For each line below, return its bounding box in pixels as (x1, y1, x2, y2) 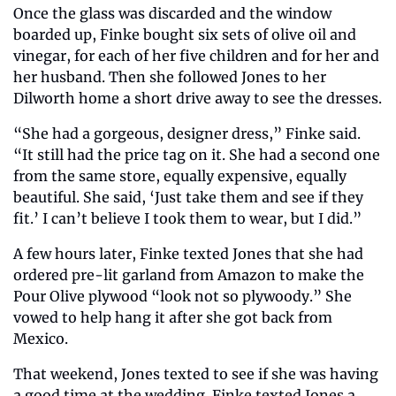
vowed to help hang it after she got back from (13, 308, 332, 326)
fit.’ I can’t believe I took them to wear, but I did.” (13, 209, 362, 227)
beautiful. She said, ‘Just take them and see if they (13, 187, 363, 206)
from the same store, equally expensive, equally (13, 166, 346, 185)
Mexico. (13, 329, 68, 347)
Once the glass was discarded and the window (13, 4, 331, 22)
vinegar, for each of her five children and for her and (13, 46, 379, 65)
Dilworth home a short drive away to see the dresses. (13, 88, 382, 107)
